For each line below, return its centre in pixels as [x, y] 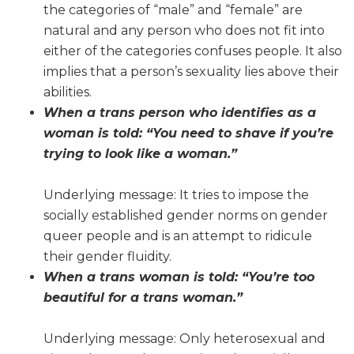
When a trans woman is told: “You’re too [179, 277]
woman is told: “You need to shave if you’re [188, 134]
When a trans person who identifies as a [180, 113]
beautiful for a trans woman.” [143, 298]
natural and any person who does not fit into [184, 31]
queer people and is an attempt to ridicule [178, 236]
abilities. [68, 92]
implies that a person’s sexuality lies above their [191, 72]
